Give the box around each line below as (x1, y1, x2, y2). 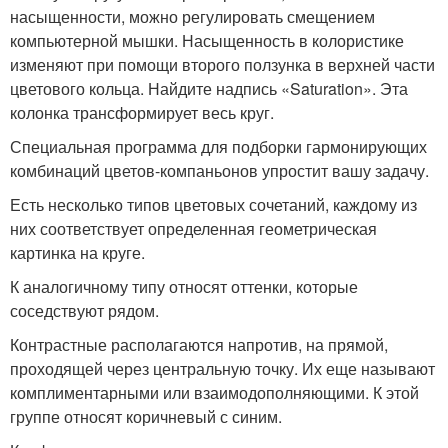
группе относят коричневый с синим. (10, 404, 282, 428)
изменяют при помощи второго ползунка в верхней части (10, 52, 435, 76)
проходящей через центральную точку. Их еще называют (10, 356, 435, 380)
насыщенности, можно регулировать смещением (10, 4, 375, 28)
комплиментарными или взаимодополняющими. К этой (10, 380, 419, 404)
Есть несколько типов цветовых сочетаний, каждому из (10, 192, 417, 216)
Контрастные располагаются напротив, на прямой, (10, 332, 388, 356)
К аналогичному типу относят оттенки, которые (10, 274, 358, 298)
